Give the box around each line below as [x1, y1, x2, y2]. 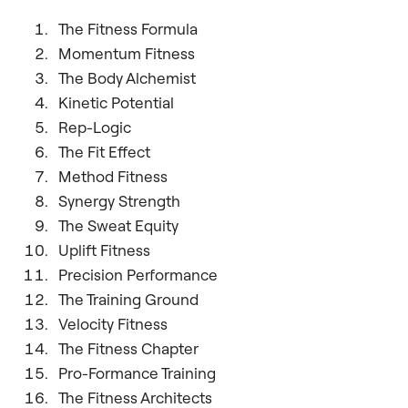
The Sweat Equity [58, 215, 178, 235]
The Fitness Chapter [58, 338, 199, 358]
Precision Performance [58, 264, 218, 284]
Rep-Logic [58, 117, 131, 137]
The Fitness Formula [58, 18, 198, 38]
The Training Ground [58, 289, 199, 309]
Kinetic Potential [58, 92, 174, 112]
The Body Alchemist [58, 67, 196, 87]
